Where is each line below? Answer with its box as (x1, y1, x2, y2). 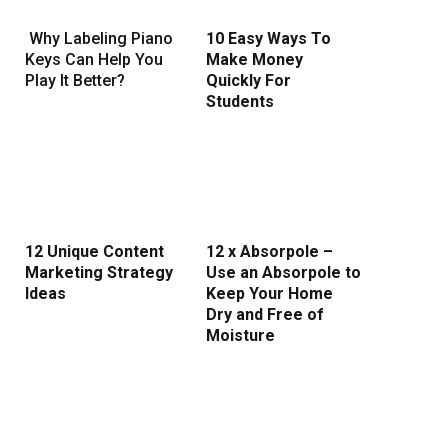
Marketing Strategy (25, 263, 173, 283)
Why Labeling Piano (25, 29, 173, 49)
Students (206, 92, 274, 112)
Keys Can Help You (25, 50, 163, 70)
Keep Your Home (206, 284, 333, 304)
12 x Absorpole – (206, 242, 333, 262)
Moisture (206, 326, 275, 346)
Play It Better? (25, 71, 125, 91)
